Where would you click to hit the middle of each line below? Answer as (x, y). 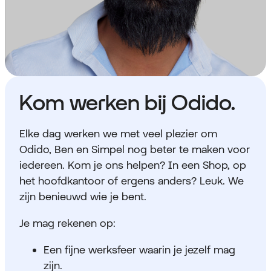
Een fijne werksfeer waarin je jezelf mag (139, 250)
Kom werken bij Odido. (127, 103)
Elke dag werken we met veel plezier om (118, 134)
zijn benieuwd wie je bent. (83, 197)
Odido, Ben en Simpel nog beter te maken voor (135, 149)
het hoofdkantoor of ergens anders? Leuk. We (132, 181)
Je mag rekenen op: (67, 223)
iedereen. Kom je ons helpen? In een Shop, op (133, 165)
